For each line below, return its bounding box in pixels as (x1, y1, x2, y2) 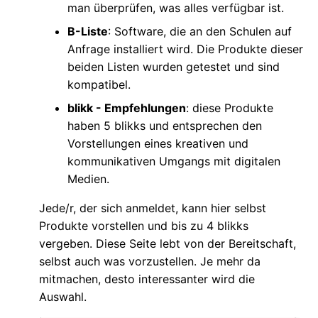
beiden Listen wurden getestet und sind (67, 59, 280, 74)
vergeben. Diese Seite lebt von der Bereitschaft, (39, 236, 296, 251)
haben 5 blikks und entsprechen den (67, 118, 262, 133)
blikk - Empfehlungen (67, 100, 186, 115)
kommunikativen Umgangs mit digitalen (67, 153, 280, 168)
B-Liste (67, 23, 108, 38)
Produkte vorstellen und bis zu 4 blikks (39, 218, 248, 233)
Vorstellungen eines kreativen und (67, 136, 248, 150)
